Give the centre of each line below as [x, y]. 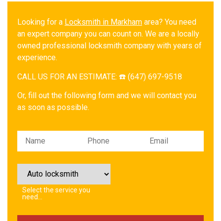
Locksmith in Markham [103, 22]
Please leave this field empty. [67, 133]
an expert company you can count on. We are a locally [108, 34]
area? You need [169, 22]
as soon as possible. [53, 108]
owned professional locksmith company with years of [110, 46]
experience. [37, 58]
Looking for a [41, 22]
